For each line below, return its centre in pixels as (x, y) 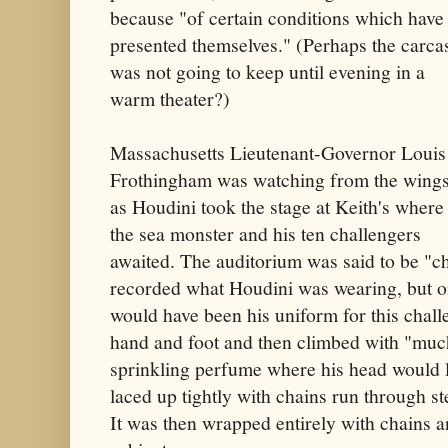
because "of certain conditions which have (277, 17)
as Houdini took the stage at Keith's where (277, 206)
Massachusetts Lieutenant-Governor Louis (278, 152)
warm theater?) (170, 98)
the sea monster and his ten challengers (265, 233)
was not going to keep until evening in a (267, 71)
